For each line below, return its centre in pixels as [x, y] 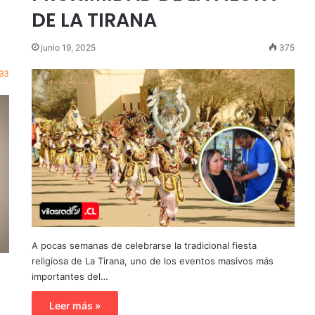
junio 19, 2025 [68, 47]
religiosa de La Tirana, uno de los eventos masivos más [152, 261]
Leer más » [75, 306]
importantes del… [70, 277]
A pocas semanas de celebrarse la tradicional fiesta [144, 246]
